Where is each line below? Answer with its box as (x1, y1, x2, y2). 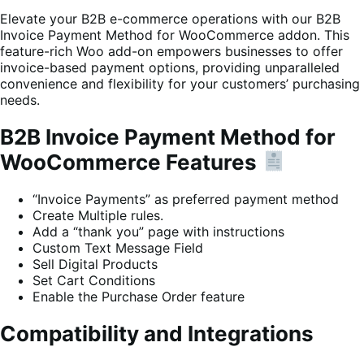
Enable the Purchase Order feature (32, 288, 245, 305)
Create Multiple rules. (32, 206, 163, 223)
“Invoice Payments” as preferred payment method (32, 190, 339, 207)
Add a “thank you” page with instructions (32, 223, 284, 240)
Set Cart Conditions (32, 271, 155, 288)
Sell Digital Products (32, 255, 158, 272)
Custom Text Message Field (32, 239, 203, 256)
